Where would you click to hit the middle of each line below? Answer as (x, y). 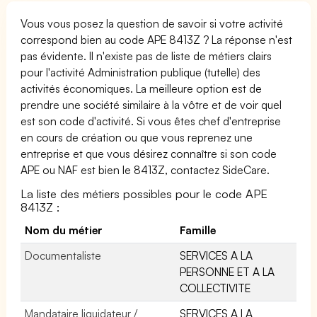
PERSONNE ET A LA (227, 271)
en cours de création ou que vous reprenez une (137, 137)
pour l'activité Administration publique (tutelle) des (141, 72)
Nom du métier (64, 230)
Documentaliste (63, 255)
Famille (198, 230)
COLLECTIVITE (215, 288)
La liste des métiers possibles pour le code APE (144, 193)
